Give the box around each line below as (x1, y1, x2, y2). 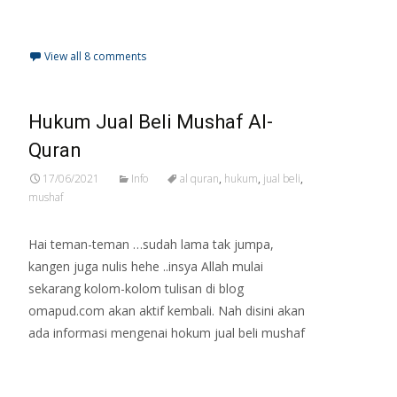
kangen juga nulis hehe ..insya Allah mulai (28, 258, 263, 276)
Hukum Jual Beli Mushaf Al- (28, 111, 273, 134)
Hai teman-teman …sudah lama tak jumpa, (28, 236, 274, 253)
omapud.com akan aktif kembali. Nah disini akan (28, 302, 305, 320)
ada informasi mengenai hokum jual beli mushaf (28, 324, 305, 342)
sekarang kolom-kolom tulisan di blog (28, 280, 244, 298)
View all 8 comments (44, 49, 146, 65)
